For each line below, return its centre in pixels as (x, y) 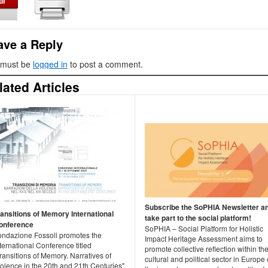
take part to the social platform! (198, 217)
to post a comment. (105, 64)
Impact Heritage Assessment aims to (204, 238)
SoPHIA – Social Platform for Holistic (204, 228)
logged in (50, 64)
